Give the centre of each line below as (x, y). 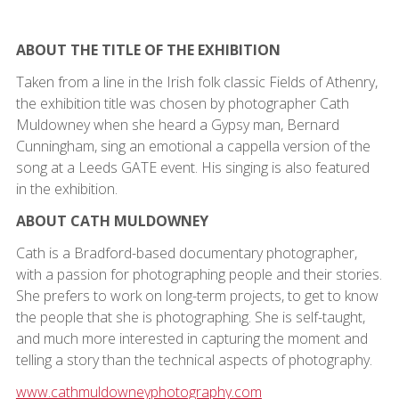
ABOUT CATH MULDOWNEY (112, 220)
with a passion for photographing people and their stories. (199, 274)
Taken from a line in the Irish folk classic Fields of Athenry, (196, 81)
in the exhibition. (66, 188)
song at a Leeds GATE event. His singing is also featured (192, 167)
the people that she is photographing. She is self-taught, (190, 317)
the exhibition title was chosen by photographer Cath (182, 103)
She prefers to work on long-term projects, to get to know (197, 295)
